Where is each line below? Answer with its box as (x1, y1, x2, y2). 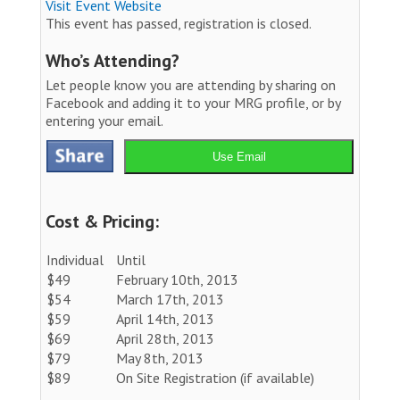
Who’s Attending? (46, 48, 179, 72)
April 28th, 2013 (116, 329, 214, 347)
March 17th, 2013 (116, 289, 224, 308)
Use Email (212, 149, 266, 163)
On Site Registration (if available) (116, 368, 314, 387)
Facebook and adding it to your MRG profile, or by (46, 93, 340, 112)
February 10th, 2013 (116, 270, 238, 288)
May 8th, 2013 (116, 348, 204, 367)
